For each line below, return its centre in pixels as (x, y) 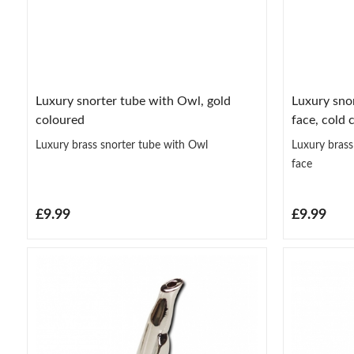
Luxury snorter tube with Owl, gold (133, 102)
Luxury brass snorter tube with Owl (121, 146)
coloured (60, 121)
